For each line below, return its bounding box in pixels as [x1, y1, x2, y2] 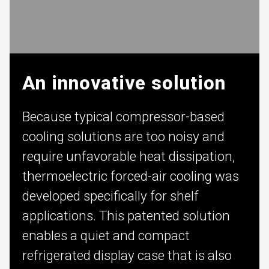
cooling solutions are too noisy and [22, 128, 225, 145]
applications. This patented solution [22, 208, 230, 224]
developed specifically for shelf [22, 188, 199, 204]
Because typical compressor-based [22, 109, 225, 125]
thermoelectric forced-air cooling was [22, 168, 239, 184]
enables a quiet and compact [22, 228, 190, 244]
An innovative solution [22, 72, 226, 95]
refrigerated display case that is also [22, 247, 232, 264]
